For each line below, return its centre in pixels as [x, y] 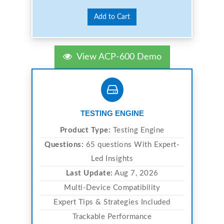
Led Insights [112, 158]
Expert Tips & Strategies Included [112, 202]
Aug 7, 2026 [135, 173]
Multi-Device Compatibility [112, 187]
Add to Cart [112, 17]
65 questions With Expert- [131, 144]
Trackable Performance [112, 216]
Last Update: [89, 173]
